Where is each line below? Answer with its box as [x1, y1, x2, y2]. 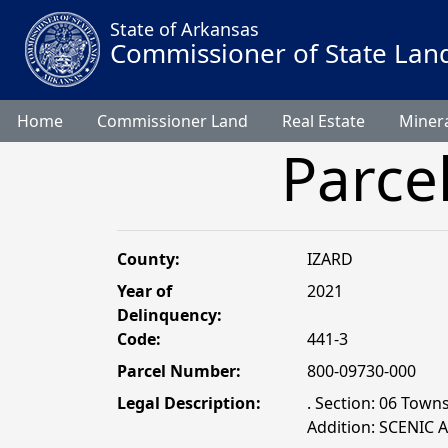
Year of [117, 280, 172, 302]
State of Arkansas [109, 17, 259, 41]
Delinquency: [117, 304, 222, 326]
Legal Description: [117, 392, 261, 414]
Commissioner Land [97, 110, 248, 132]
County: [117, 248, 180, 270]
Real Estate [282, 110, 365, 132]
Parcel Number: [117, 360, 241, 382]
